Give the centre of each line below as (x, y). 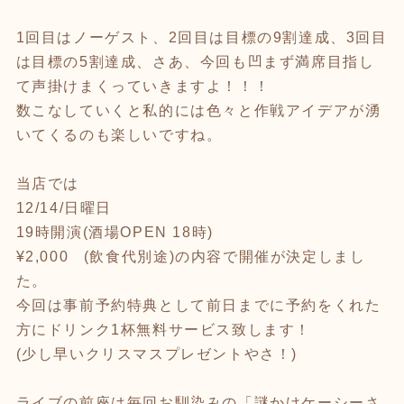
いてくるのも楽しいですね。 (119, 134)
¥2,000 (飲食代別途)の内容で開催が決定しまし (191, 256)
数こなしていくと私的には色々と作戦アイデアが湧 (198, 110)
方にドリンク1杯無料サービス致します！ (163, 329)
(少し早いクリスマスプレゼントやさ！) (156, 353)
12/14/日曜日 (64, 207)
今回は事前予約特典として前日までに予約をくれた (198, 305)
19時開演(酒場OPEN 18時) (123, 232)
